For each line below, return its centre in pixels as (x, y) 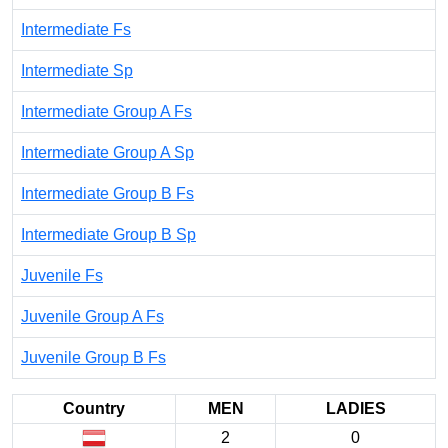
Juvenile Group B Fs (93, 357)
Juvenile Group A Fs (92, 316)
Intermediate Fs (76, 29)
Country (94, 408)
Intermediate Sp (77, 70)
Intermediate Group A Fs (106, 111)
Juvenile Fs (62, 275)
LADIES (355, 408)
